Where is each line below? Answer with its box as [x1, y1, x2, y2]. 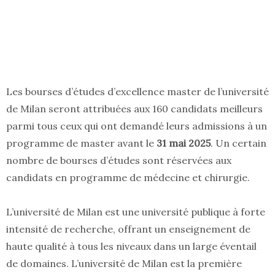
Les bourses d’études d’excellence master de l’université [6, 85, 269, 98]
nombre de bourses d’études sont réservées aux [6, 154, 231, 167]
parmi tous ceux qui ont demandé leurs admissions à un [6, 120, 267, 133]
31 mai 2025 [157, 137, 211, 150]
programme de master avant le [6, 137, 157, 150]
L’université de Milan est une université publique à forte [6, 206, 265, 219]
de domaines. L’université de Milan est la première [6, 257, 242, 270]
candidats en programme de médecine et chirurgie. [6, 171, 250, 184]
